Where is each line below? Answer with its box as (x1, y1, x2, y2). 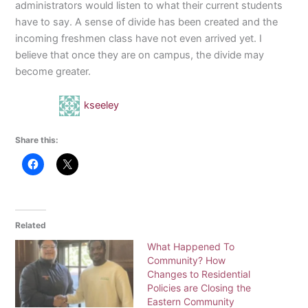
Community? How (147, 254, 225, 267)
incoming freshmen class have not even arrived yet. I (15, 32, 263, 45)
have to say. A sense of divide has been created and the (15, 15, 278, 28)
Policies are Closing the (147, 282, 251, 294)
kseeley (84, 99, 120, 112)
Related (15, 220, 47, 231)
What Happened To (147, 241, 234, 253)
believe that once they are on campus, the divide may (15, 48, 265, 61)
